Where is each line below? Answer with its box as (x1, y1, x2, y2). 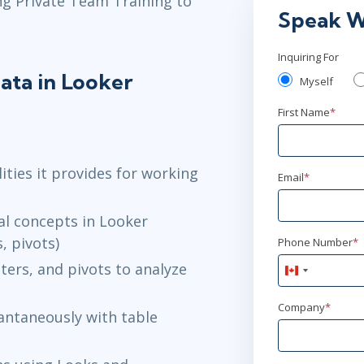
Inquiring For (277, 50, 339, 65)
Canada (291, 266, 331, 281)
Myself (299, 74, 333, 89)
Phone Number (277, 235, 353, 250)
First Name (277, 105, 330, 120)
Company (277, 300, 325, 315)
